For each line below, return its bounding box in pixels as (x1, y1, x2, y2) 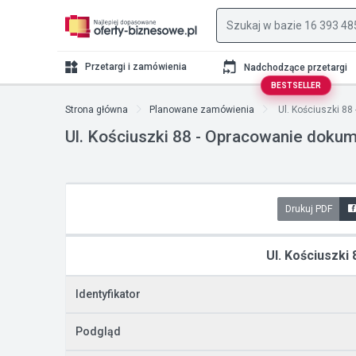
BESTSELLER (270, 81, 321, 90)
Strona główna (65, 104, 128, 115)
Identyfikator (75, 288, 141, 300)
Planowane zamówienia (149, 104, 254, 115)
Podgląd (75, 325, 121, 338)
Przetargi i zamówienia (85, 61, 187, 72)
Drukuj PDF (284, 203, 333, 215)
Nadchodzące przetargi (243, 61, 347, 73)
